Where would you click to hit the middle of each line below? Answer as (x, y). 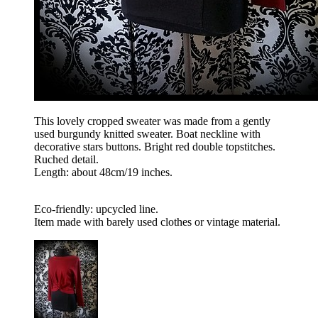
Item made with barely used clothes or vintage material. (157, 222)
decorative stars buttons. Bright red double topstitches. (155, 147)
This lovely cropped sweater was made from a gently (152, 121)
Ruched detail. (66, 160)
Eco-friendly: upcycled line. (96, 209)
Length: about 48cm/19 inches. (103, 172)
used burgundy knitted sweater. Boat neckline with (147, 134)
